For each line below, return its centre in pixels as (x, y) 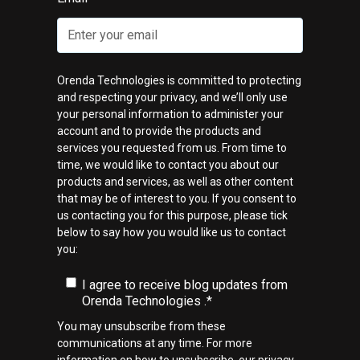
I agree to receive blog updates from (185, 284)
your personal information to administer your (170, 114)
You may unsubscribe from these (141, 327)
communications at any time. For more (155, 344)
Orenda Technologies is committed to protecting (179, 80)
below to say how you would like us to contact (172, 232)
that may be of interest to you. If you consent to (177, 198)
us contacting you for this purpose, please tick (172, 215)
